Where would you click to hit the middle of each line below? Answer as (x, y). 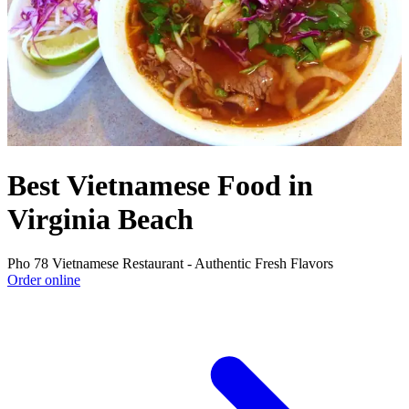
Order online (44, 280)
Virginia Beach (100, 220)
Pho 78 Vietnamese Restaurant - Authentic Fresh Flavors (170, 264)
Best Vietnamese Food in (160, 186)
